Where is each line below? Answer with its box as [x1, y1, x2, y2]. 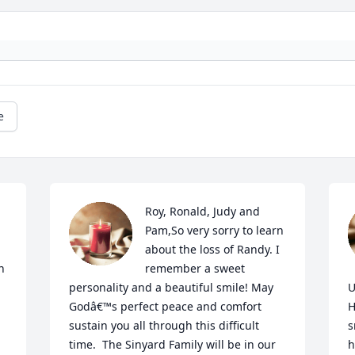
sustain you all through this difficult [69, 318, 260, 334]
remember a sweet [145, 261, 246, 277]
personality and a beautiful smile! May [69, 280, 274, 296]
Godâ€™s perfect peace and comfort [69, 299, 262, 315]
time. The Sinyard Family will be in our [69, 337, 277, 353]
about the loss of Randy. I [145, 242, 281, 258]
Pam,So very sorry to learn [145, 223, 284, 239]
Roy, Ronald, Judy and [145, 204, 261, 219]
